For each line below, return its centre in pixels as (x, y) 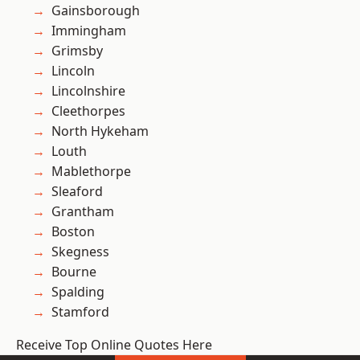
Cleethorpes (88, 111)
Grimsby (77, 51)
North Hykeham (100, 131)
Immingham (89, 31)
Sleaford (77, 192)
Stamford (80, 312)
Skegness (80, 252)
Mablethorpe (91, 172)
